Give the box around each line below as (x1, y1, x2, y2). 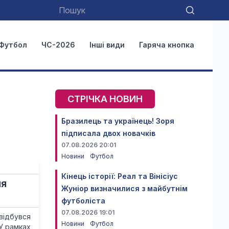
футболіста (61, 196, 105, 205)
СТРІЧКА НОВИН (67, 94, 143, 104)
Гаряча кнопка (139, 40, 194, 49)
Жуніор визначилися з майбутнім (61, 184, 188, 193)
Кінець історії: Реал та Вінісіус (61, 172, 178, 180)
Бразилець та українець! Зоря (61, 117, 174, 125)
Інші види (89, 40, 125, 49)
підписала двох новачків (61, 129, 155, 138)
